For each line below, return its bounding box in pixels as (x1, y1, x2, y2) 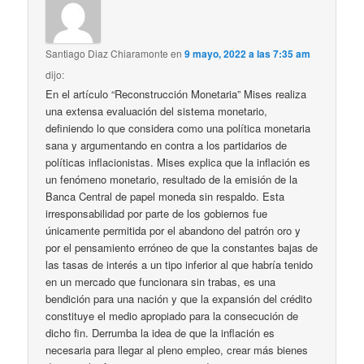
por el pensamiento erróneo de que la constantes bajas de (45, 239, 318, 255)
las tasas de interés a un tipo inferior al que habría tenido (45, 256, 314, 272)
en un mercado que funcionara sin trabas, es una (45, 273, 276, 289)
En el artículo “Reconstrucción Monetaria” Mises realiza (45, 85, 307, 102)
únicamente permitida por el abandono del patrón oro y (45, 222, 301, 238)
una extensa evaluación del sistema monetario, (45, 102, 268, 119)
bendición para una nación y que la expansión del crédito (45, 290, 313, 306)
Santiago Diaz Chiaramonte (45, 45, 169, 60)
